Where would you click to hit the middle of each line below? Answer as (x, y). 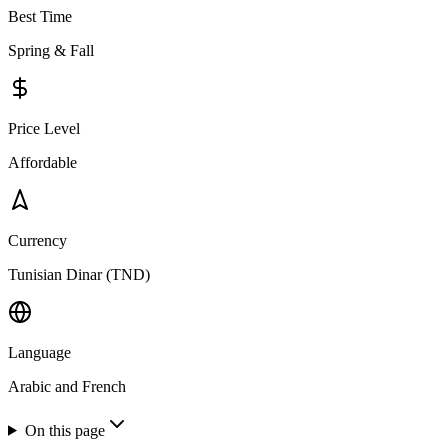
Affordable (42, 162)
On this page (64, 430)
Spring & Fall (51, 50)
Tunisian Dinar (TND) (79, 274)
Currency (37, 240)
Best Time (40, 16)
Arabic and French (67, 386)
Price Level (44, 128)
